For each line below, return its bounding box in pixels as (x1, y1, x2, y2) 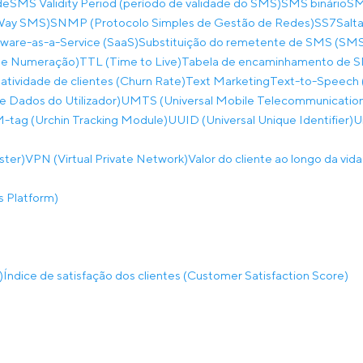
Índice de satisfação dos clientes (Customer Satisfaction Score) (3, 268, 348, 282)
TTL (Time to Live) (79, 54, 181, 68)
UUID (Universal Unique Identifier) (168, 113, 353, 126)
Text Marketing (186, 74, 270, 88)
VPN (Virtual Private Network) (25, 152, 188, 165)
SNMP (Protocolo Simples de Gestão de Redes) (50, 15, 314, 29)
